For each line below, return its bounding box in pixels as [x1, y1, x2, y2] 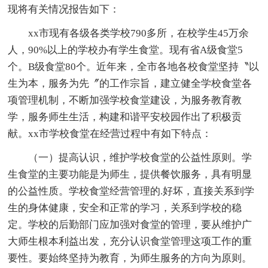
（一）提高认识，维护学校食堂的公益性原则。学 [8, 151, 252, 163]
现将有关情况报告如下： [8, 3, 120, 15]
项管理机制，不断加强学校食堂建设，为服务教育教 [8, 94, 242, 106]
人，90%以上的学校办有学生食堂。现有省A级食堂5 [8, 44, 243, 56]
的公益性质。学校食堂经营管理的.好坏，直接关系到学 [8, 185, 255, 197]
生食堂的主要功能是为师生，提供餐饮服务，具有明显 [8, 168, 252, 180]
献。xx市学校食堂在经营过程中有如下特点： [8, 127, 212, 139]
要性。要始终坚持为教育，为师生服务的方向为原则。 [8, 252, 252, 264]
